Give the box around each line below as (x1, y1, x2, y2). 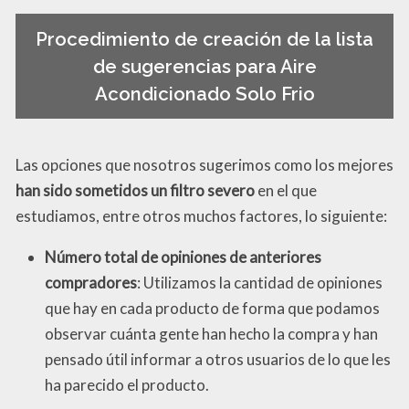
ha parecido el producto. (45, 375, 209, 395)
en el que (255, 181, 317, 201)
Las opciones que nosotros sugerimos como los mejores (16, 155, 393, 175)
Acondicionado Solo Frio (94, 82, 315, 105)
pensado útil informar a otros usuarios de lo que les (45, 350, 391, 370)
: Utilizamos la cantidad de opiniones (137, 273, 383, 293)
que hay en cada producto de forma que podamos (45, 299, 380, 319)
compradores (45, 273, 137, 293)
